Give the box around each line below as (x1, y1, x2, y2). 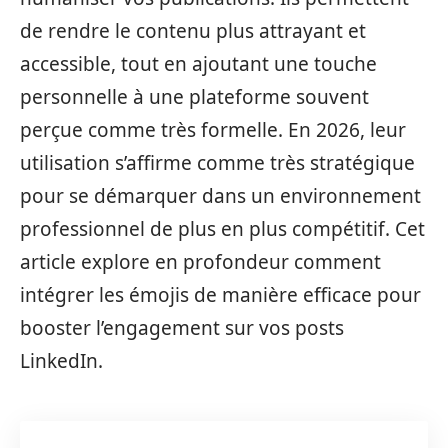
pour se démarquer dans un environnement (20, 183, 421, 209)
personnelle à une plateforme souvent (20, 84, 369, 110)
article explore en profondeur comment (20, 249, 381, 275)
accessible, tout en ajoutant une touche (20, 51, 377, 77)
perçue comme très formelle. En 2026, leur (20, 117, 406, 143)
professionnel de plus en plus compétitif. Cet (20, 216, 425, 242)
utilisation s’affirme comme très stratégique (20, 150, 415, 176)
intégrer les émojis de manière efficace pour (20, 282, 421, 308)
